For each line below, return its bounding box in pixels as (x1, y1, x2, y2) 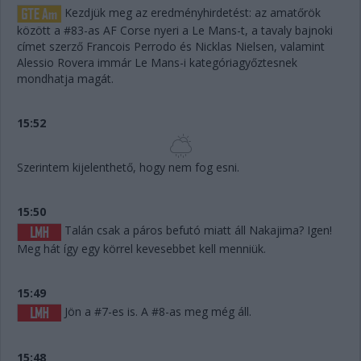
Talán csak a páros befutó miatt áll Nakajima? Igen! (61, 222, 332, 239)
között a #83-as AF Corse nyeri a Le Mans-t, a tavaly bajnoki (17, 23, 333, 39)
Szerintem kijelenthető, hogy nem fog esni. (17, 160, 239, 176)
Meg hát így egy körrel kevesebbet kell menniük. (17, 240, 266, 256)
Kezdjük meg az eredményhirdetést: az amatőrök (61, 5, 321, 21)
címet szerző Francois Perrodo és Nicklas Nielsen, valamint (17, 39, 325, 55)
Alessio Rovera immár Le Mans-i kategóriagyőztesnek (17, 55, 297, 71)
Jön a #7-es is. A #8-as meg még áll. (61, 303, 251, 319)
